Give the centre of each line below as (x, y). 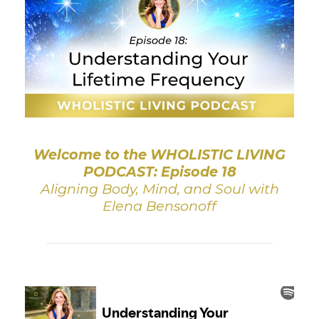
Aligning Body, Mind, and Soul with (159, 188)
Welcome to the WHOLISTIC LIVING (159, 154)
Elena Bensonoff (159, 205)
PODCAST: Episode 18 (159, 171)
